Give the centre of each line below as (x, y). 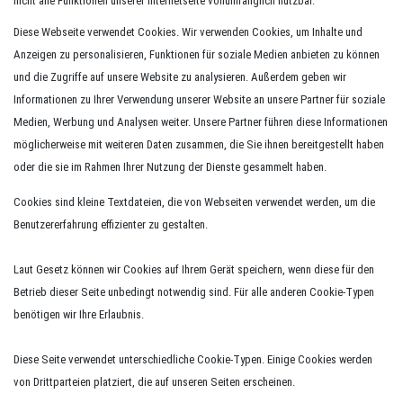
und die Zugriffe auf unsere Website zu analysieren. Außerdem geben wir (180, 77)
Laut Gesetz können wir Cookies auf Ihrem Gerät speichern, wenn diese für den (194, 269)
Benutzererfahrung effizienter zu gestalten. (111, 224)
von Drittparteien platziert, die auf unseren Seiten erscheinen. (154, 382)
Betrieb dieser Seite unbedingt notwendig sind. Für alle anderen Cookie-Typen (194, 292)
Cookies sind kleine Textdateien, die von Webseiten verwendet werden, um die (194, 202)
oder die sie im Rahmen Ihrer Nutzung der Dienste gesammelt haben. (170, 167)
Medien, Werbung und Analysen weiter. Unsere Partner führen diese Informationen (201, 122)
